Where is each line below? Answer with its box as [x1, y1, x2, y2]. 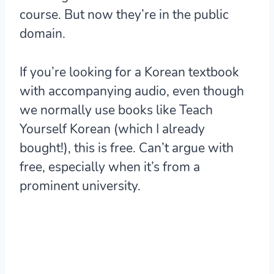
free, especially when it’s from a [20, 158, 200, 176]
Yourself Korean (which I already [20, 120, 205, 138]
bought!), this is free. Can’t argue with [20, 139, 234, 157]
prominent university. [20, 177, 141, 195]
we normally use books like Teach [20, 102, 213, 119]
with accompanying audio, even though [20, 83, 244, 100]
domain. [20, 25, 65, 43]
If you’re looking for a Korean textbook [20, 64, 239, 81]
